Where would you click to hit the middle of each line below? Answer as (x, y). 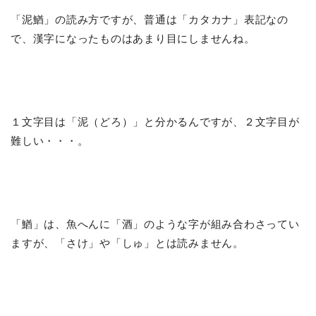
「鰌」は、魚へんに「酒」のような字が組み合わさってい (155, 224)
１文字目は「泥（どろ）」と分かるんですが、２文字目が (155, 121)
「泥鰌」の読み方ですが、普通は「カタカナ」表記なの (150, 19)
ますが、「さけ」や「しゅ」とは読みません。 (127, 243)
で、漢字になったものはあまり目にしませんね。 (133, 38)
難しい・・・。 (50, 140)
